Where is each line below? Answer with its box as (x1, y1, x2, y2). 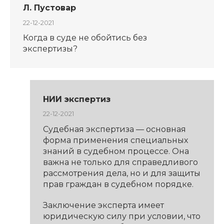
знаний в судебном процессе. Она (42, 146, 189, 156)
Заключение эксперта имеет (42, 200, 164, 210)
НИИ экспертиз (42, 94, 110, 104)
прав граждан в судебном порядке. (42, 179, 193, 189)
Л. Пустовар (22, 3, 76, 13)
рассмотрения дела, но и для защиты (42, 168, 200, 178)
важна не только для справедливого (42, 157, 198, 167)
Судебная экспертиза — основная (42, 124, 186, 134)
